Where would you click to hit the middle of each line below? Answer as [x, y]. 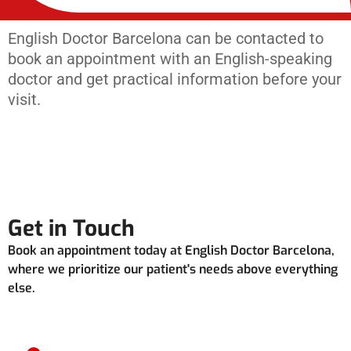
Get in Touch [71, 228]
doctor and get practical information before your [175, 79]
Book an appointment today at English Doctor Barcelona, [171, 250]
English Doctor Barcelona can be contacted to [166, 38]
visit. [24, 100]
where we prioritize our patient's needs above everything [173, 269]
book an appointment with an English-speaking [170, 59]
